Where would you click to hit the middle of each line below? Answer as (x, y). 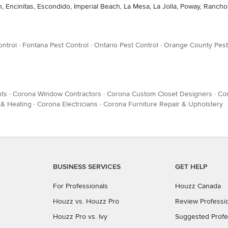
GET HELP (191, 167)
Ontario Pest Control (126, 45)
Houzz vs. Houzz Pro (86, 201)
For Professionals (80, 186)
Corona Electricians (67, 104)
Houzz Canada (198, 186)
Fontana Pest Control (55, 45)
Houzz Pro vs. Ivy (80, 217)
